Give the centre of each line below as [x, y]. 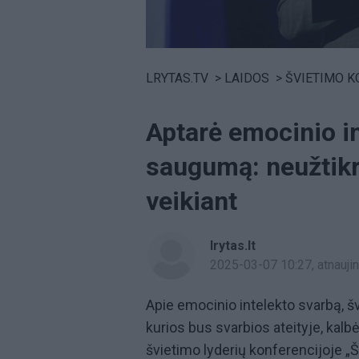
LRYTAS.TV [177, 78]
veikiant [192, 201]
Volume [167, 53]
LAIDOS [247, 78]
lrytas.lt [233, 245]
